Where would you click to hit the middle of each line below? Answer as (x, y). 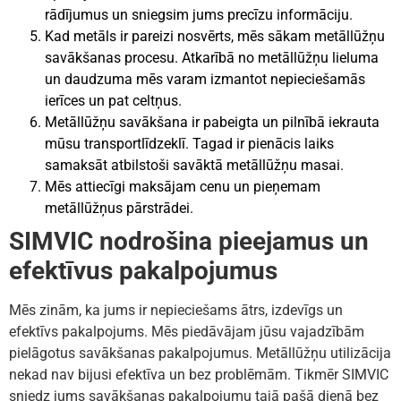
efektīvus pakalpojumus (143, 270)
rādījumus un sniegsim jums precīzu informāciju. (199, 14)
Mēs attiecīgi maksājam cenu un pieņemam (183, 186)
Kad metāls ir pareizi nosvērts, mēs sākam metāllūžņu (215, 36)
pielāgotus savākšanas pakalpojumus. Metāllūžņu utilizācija (200, 353)
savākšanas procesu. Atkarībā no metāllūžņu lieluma (212, 57)
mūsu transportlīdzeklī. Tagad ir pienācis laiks (189, 143)
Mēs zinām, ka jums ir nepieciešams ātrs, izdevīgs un (176, 310)
